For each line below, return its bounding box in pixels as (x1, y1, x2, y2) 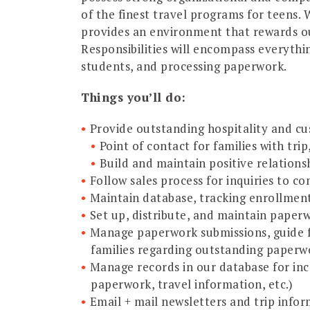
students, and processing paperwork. (81, 57, 287, 74)
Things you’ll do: (81, 89, 186, 105)
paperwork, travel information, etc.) (91, 275, 293, 292)
